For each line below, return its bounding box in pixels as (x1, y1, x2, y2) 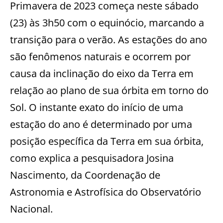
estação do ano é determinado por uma (10, 117, 192, 131)
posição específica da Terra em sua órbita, (10, 134, 204, 148)
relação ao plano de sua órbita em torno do (10, 83, 209, 97)
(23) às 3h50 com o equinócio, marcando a (10, 15, 204, 29)
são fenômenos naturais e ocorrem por (10, 49, 191, 63)
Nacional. (10, 202, 53, 216)
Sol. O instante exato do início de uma (10, 100, 183, 114)
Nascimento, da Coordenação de (10, 168, 160, 182)
